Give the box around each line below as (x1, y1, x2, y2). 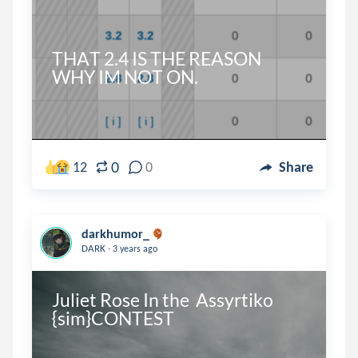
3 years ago (110, 243, 157, 254)
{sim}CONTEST (51, 306, 174, 329)
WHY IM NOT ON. (51, 65, 198, 88)
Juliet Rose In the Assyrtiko (51, 288, 273, 311)
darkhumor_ (82, 226, 149, 241)
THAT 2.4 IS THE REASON (51, 46, 261, 70)
